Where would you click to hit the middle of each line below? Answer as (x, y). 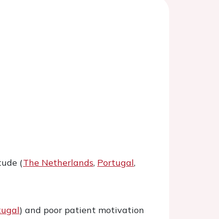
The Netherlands (58, 163)
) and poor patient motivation (82, 210)
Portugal (116, 163)
